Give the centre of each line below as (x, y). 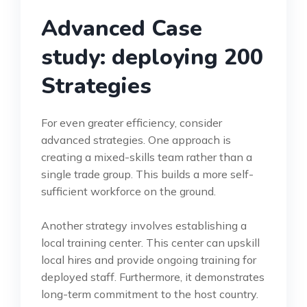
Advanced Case (122, 28)
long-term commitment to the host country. (150, 294)
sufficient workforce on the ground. (128, 191)
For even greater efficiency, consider (132, 122)
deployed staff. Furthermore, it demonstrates (153, 277)
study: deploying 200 (152, 57)
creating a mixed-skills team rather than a (147, 157)
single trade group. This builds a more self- (147, 174)
